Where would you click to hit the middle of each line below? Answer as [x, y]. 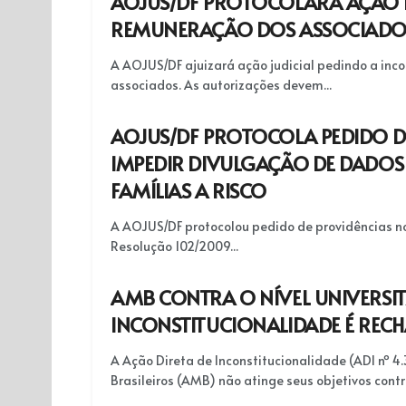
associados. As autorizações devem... [221, 85]
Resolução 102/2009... [174, 246]
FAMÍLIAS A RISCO [188, 190]
